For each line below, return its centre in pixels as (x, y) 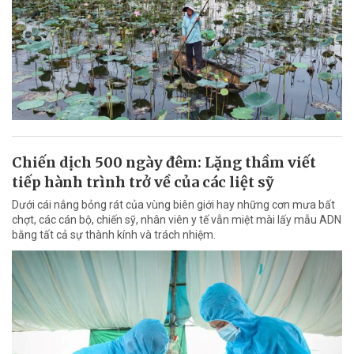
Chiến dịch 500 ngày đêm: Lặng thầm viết (164, 163)
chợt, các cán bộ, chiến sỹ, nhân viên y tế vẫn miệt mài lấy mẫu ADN (177, 220)
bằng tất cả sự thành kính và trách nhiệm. (114, 235)
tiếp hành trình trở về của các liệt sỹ (143, 183)
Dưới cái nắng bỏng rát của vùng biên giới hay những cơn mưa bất (173, 205)
